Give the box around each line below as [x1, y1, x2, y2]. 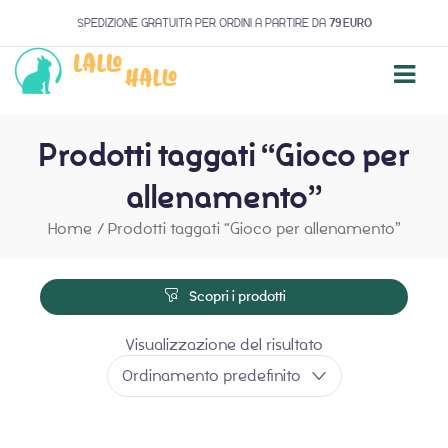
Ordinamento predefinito [121, 365, 301, 386]
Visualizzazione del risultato [125, 334, 323, 355]
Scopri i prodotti [188, 287, 286, 306]
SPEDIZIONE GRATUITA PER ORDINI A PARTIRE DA [76, 15, 326, 30]
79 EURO [328, 15, 372, 31]
